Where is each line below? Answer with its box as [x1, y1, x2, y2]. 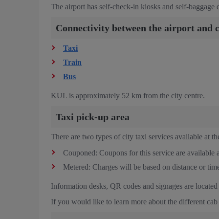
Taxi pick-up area [56, 111, 130, 122]
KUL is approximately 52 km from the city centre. [51, 91, 205, 100]
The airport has [51, 2, 97, 11]
